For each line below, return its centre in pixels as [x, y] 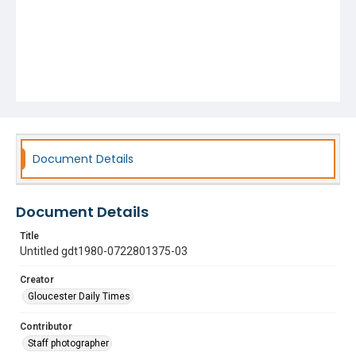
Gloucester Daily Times [79, 296]
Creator [37, 280]
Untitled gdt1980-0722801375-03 [104, 251]
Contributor [46, 327]
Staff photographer [68, 343]
